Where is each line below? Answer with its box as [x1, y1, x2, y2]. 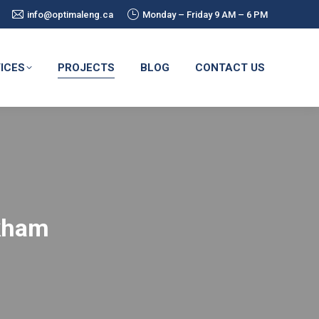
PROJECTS [58, 61, 115, 74]
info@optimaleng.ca [27, 9, 113, 20]
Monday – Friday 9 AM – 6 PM [142, 9, 268, 20]
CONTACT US [195, 61, 265, 74]
